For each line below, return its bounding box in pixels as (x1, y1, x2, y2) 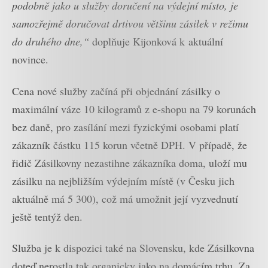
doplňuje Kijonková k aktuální (92, 34, 223, 49)
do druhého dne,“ (12, 34, 92, 49)
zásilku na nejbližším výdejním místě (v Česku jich (12, 173, 234, 188)
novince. (12, 52, 48, 67)
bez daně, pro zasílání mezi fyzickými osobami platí (12, 119, 239, 134)
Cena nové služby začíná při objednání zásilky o (12, 83, 220, 98)
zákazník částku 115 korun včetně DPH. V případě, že (12, 137, 247, 152)
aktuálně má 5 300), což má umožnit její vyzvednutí (12, 191, 238, 206)
